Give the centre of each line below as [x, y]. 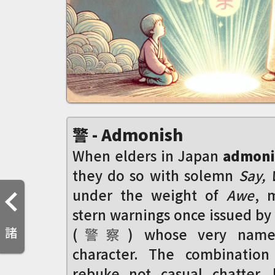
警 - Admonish [127, 134]
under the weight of [149, 195]
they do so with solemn [155, 175]
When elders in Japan [147, 155]
